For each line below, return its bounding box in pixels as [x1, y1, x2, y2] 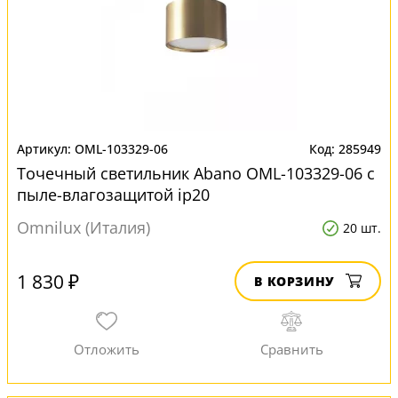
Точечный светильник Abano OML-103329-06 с [17, 163, 375, 184]
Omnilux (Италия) [17, 217, 150, 238]
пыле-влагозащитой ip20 [17, 184, 210, 205]
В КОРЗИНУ [254, 273, 335, 290]
